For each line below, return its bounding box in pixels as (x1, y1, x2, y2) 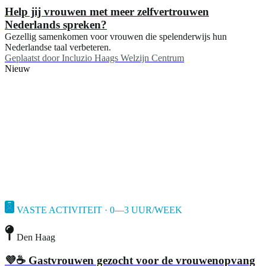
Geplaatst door (5, 53, 59, 64)
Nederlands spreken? (5, 18, 107, 31)
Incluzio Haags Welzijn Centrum (62, 53, 184, 64)
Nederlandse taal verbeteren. (5, 42, 111, 53)
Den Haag (17, 232, 55, 242)
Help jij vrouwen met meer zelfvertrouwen (5, 5, 209, 18)
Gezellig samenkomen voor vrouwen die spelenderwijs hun (5, 31, 227, 42)
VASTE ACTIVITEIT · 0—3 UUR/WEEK (17, 205, 182, 216)
